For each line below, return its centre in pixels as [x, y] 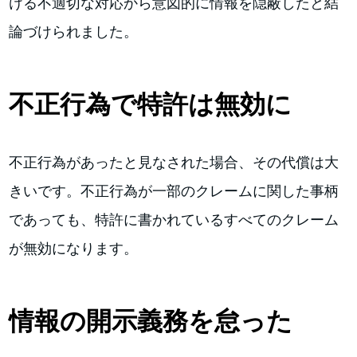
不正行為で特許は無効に [151, 104]
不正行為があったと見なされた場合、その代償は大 [174, 162]
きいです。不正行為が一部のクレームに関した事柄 [174, 190]
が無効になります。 [74, 248]
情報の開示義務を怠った [151, 321]
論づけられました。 [74, 31]
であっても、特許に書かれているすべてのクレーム [174, 219]
